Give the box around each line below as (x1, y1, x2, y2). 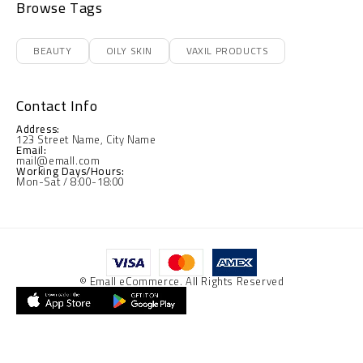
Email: (16, 140, 47, 160)
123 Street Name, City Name (16, 130, 156, 149)
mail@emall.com (16, 151, 100, 170)
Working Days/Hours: (16, 161, 125, 181)
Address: (16, 119, 60, 139)
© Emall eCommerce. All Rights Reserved (79, 271, 284, 291)
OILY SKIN (105, 41, 153, 60)
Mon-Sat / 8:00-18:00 (16, 172, 125, 191)
